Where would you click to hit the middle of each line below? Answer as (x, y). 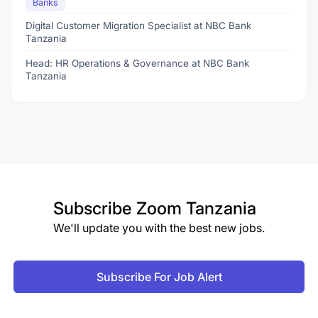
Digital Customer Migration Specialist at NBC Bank (138, 26)
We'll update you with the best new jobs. (159, 228)
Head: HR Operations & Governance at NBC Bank (137, 63)
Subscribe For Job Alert (159, 277)
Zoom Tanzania (196, 208)
